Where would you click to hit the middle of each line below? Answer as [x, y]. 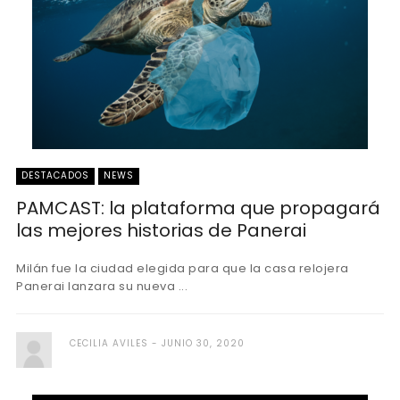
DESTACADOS [55, 175]
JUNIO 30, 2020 [203, 343]
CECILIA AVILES [109, 343]
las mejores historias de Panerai [161, 230]
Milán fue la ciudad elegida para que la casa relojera [183, 268]
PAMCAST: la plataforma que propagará [198, 208]
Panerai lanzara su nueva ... [102, 286]
